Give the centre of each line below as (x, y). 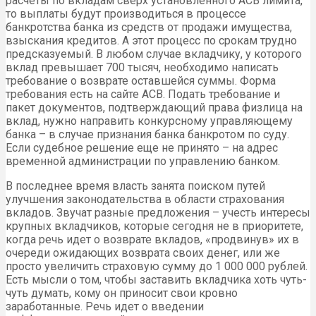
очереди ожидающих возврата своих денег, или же (143, 253)
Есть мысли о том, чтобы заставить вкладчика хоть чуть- (156, 279)
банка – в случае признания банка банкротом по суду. (147, 134)
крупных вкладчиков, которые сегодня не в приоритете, (154, 226)
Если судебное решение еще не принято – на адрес (142, 147)
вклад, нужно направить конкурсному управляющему (149, 121)
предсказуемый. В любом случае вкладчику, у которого (154, 54)
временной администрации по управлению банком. (143, 161)
